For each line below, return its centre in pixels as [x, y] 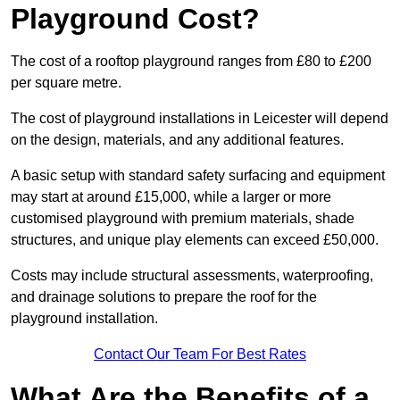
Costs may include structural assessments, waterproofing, [192, 276]
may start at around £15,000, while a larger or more [171, 197]
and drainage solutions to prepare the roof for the [164, 297]
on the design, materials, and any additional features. [179, 140]
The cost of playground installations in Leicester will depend [200, 119]
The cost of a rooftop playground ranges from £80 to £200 [191, 62]
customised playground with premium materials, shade [183, 219]
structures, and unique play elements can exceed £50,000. [195, 240]
